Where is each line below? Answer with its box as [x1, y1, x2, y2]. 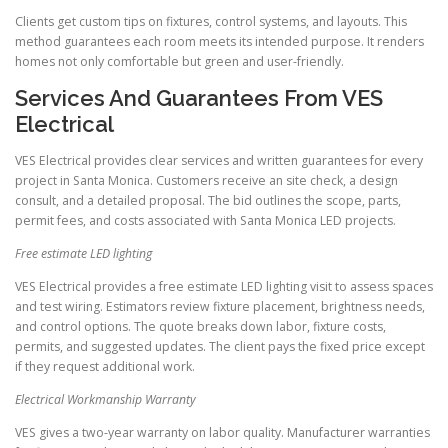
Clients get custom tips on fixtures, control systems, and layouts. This [15, 13, 407, 31]
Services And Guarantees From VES [15, 85, 383, 112]
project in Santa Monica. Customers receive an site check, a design [15, 171, 398, 189]
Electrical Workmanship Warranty [15, 390, 196, 408]
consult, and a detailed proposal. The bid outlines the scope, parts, [15, 191, 401, 209]
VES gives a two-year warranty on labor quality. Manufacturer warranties [15, 424, 430, 442]
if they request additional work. [15, 357, 195, 375]
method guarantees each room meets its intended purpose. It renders [15, 33, 424, 51]
